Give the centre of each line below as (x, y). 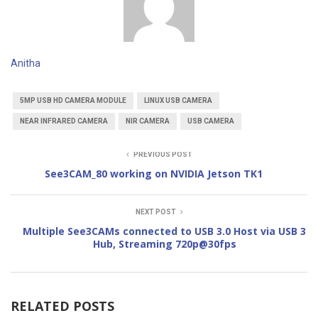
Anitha (26, 63)
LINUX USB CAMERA (178, 100)
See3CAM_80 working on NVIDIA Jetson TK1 (154, 173)
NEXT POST (155, 212)
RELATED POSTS (62, 306)
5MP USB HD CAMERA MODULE (73, 100)
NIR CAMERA (147, 121)
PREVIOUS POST (163, 154)
